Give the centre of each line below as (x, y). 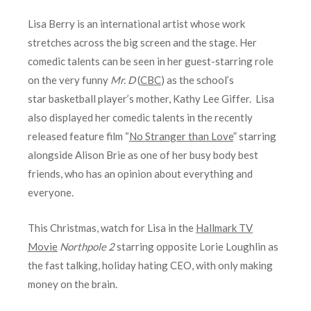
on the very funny (69, 79)
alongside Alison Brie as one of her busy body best (143, 154)
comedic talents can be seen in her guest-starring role (151, 61)
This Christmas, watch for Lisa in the (112, 227)
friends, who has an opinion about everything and (140, 173)
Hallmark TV (224, 227)
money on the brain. (73, 284)
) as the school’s (197, 79)
